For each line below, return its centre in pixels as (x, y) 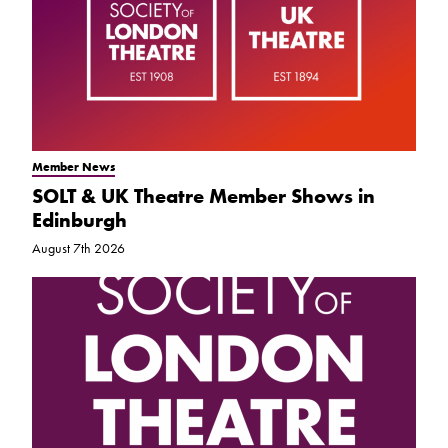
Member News (73, 167)
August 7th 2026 (78, 248)
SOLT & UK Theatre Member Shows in (203, 196)
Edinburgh (79, 220)
